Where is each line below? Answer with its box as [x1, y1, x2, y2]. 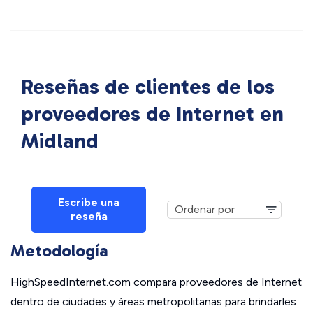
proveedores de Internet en [21, 101, 284, 126]
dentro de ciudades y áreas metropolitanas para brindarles [10, 295, 296, 308]
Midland [21, 129, 99, 154]
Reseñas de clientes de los [21, 74, 275, 99]
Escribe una [58, 196, 119, 209]
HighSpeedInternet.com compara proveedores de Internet [10, 275, 302, 289]
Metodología [10, 240, 108, 261]
